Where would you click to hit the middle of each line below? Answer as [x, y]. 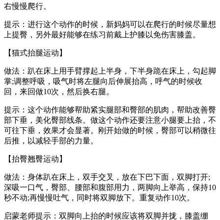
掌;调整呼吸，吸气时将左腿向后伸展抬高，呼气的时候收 [103, 82]
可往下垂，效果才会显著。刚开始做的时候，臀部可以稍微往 [110, 131]
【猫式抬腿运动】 [35, 53]
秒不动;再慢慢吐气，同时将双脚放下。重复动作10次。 [99, 198]
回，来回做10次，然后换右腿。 [59, 92]
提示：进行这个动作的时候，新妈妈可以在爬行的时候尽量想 [110, 25]
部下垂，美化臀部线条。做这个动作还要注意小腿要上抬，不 [110, 120]
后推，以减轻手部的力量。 [51, 141]
